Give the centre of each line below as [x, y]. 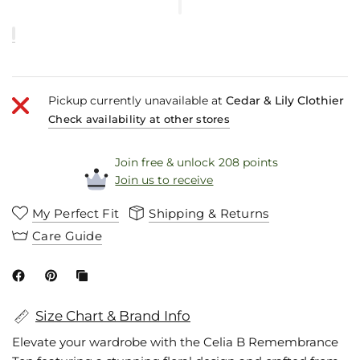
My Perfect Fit [76, 213]
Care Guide [67, 235]
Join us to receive [164, 180]
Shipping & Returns [209, 213]
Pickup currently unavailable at [137, 100]
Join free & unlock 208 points [196, 162]
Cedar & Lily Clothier [285, 100]
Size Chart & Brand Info [113, 316]
